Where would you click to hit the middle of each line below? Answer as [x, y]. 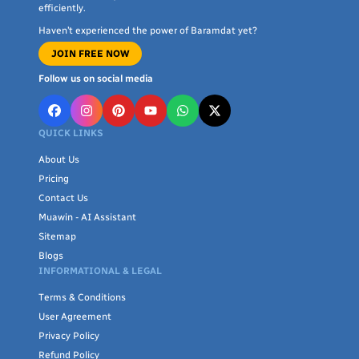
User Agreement [75, 316]
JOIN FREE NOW [90, 53]
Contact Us [63, 198]
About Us [59, 159]
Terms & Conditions [82, 297]
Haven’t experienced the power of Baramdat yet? [148, 30]
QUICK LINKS [71, 133]
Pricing [54, 178]
